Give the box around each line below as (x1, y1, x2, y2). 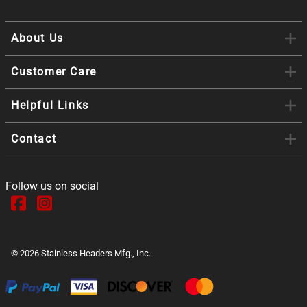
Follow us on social (5, 179, 99, 193)
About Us (11, 31, 64, 45)
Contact (11, 132, 57, 145)
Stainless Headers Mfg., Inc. (41, 247, 151, 258)
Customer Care (11, 64, 97, 78)
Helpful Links (11, 98, 89, 112)
